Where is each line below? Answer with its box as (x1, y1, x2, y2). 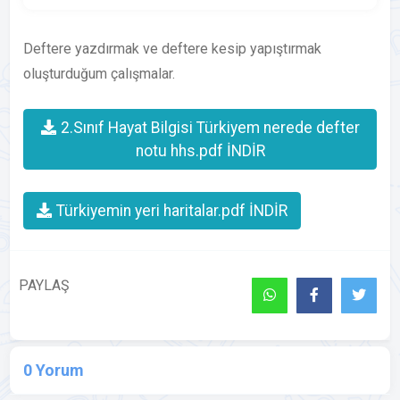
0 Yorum (23, 361, 85, 379)
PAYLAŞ (19, 277, 71, 294)
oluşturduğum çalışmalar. (23, 65, 176, 82)
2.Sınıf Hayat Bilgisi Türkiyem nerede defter (56, 119, 360, 137)
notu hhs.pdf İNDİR (135, 142, 265, 160)
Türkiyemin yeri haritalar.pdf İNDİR (53, 202, 288, 220)
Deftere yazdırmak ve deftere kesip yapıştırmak (23, 40, 322, 57)
